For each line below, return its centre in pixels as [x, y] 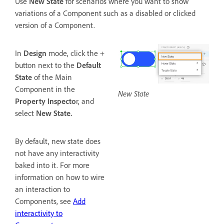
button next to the [46, 65]
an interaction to [42, 189]
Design [35, 53]
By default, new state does [58, 141]
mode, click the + [75, 53]
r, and [85, 101]
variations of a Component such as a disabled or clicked [105, 13]
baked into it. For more [52, 165]
